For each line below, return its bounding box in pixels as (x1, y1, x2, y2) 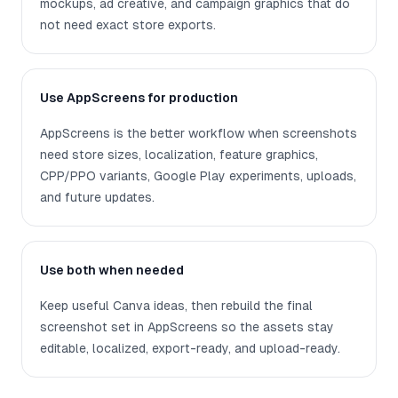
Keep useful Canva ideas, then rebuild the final (40, 298, 313, 314)
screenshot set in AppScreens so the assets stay (40, 320, 334, 335)
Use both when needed (40, 263, 184, 278)
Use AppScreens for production (40, 91, 238, 106)
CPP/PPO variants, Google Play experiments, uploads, (40, 169, 356, 184)
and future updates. (40, 190, 155, 205)
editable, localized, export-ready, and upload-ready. (40, 341, 340, 356)
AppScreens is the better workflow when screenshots (40, 126, 357, 141)
